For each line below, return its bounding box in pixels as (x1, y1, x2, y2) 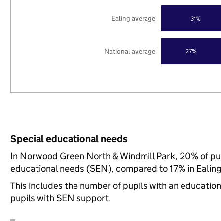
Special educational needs (10, 133, 128, 145)
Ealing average (111, 13, 156, 23)
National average (104, 46, 156, 56)
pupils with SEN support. (10, 192, 111, 204)
